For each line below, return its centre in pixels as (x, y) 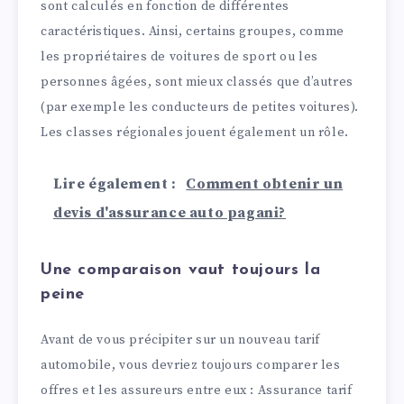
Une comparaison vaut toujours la (181, 271)
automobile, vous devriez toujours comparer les (191, 365)
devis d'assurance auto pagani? (170, 212)
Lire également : (117, 184)
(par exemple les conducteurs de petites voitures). (200, 107)
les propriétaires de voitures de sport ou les (180, 56)
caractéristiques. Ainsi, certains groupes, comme (193, 31)
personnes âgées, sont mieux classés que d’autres (197, 82)
